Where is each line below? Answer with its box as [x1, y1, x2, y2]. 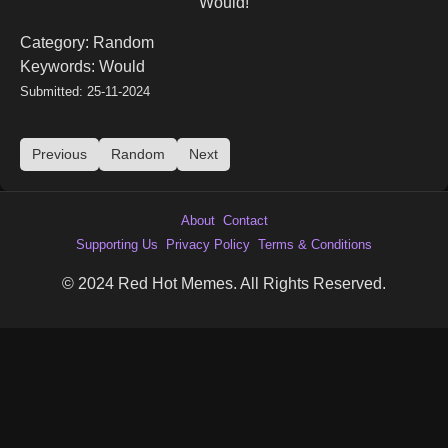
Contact [222, 212, 268, 228]
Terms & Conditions [258, 236, 372, 252]
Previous [32, 145, 87, 162]
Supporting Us [76, 236, 158, 252]
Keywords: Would [20, 57, 145, 75]
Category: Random [20, 33, 154, 51]
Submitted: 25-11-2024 [20, 83, 150, 99]
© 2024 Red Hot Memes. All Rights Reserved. [62, 274, 386, 292]
